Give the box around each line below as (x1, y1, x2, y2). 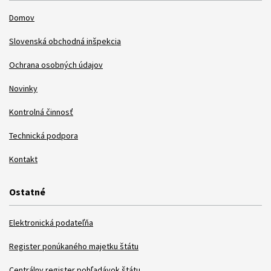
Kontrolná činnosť (9, 106, 73, 117)
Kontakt (9, 153, 38, 165)
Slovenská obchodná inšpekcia (9, 35, 121, 47)
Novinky (9, 82, 38, 94)
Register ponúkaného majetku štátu (9, 240, 139, 252)
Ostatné (9, 185, 45, 198)
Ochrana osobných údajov (9, 59, 103, 70)
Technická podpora (9, 129, 78, 141)
